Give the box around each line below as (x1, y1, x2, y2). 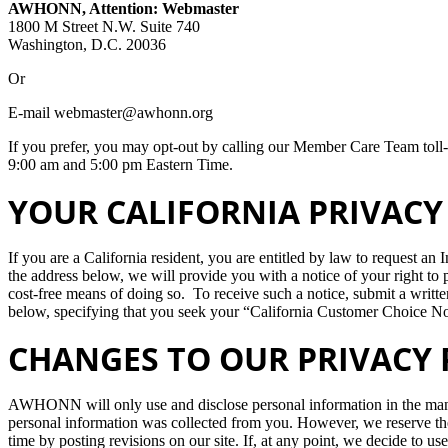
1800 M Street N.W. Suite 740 (8, 17, 200, 35)
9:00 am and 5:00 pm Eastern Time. (8, 155, 233, 173)
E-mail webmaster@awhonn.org (8, 103, 213, 121)
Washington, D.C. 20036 (8, 35, 166, 53)
